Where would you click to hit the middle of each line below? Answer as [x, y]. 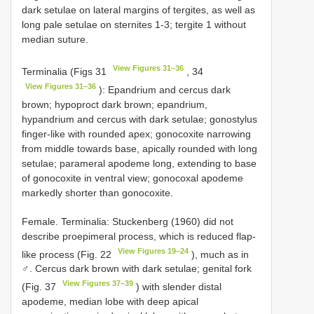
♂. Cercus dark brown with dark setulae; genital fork [137, 269]
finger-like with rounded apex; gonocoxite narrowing [136, 134]
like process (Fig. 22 [68, 254]
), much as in [219, 254]
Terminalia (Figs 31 [66, 72]
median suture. [55, 40]
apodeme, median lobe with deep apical [110, 302]
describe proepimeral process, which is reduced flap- [139, 236]
